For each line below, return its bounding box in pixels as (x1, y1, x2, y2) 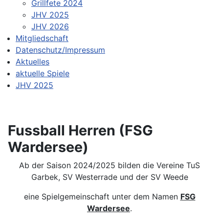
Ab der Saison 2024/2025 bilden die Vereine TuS (19, 160, 200, 170)
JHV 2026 (31, 21, 69, 31)
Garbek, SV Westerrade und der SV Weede (31, 172, 188, 182)
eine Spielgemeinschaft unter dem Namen (23, 191, 180, 201)
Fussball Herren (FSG (8, 121, 153, 139)
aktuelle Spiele (16, 68, 69, 78)
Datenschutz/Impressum (16, 44, 105, 55)
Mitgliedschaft (16, 33, 68, 43)
